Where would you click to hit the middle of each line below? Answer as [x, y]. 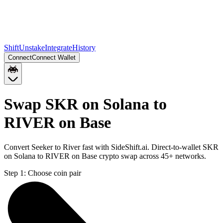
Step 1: [15, 173]
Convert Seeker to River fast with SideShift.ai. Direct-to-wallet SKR [111, 147]
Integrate [58, 48]
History [84, 48]
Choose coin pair [55, 173]
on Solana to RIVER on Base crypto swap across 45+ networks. [105, 156]
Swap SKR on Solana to [85, 104]
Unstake [32, 48]
